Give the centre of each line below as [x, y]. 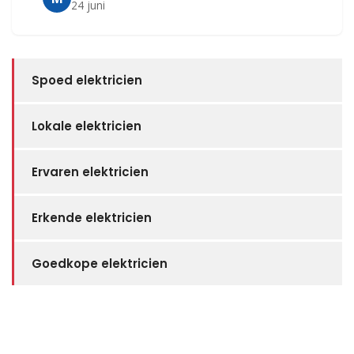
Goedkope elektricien [100, 264]
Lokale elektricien [87, 126]
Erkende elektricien [92, 218]
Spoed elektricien [87, 81]
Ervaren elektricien [90, 172]
